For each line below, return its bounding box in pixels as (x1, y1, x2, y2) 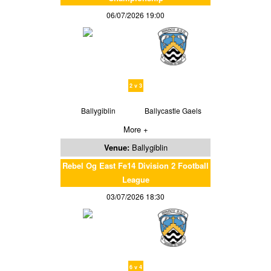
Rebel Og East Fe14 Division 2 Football (62, 159, 209, 171)
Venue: (103, 141, 132, 153)
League (122, 173, 149, 185)
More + (123, 123, 148, 135)
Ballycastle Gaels (145, 105, 201, 116)
